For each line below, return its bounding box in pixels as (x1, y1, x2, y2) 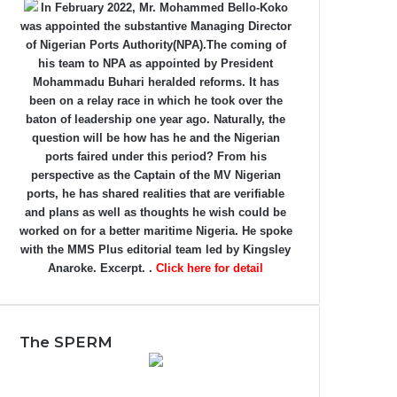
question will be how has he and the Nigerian (31, 131, 280, 144)
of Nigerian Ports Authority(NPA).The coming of (25, 38, 286, 51)
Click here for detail (152, 261, 264, 275)
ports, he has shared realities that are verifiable (27, 187, 285, 200)
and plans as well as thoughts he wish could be (25, 206, 287, 219)
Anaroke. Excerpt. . (48, 261, 153, 275)
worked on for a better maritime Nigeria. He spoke (19, 224, 292, 237)
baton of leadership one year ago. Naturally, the (26, 113, 286, 126)
